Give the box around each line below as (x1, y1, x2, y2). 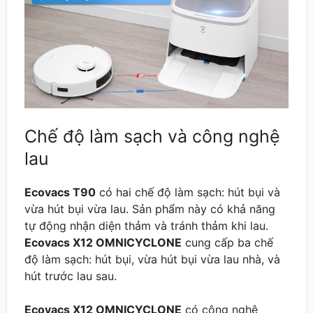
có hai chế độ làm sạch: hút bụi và (96, 185, 280, 200)
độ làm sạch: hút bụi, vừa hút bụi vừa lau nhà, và (24, 252, 280, 267)
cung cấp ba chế (182, 235, 273, 250)
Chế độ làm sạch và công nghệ (24, 126, 280, 147)
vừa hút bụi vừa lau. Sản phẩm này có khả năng (24, 202, 275, 217)
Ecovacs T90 (24, 185, 96, 200)
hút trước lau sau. (24, 269, 117, 284)
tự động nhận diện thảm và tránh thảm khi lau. (24, 219, 268, 233)
